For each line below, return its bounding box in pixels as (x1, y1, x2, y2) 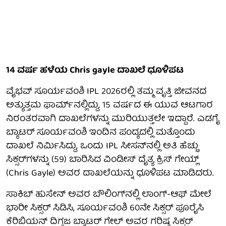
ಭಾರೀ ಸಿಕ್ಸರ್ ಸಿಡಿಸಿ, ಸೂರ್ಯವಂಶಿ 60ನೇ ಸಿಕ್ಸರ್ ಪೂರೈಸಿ (6, 200, 204, 216)
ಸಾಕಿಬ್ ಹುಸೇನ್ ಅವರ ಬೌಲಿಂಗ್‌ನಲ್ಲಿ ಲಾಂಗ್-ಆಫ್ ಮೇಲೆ (6, 187, 211, 203)
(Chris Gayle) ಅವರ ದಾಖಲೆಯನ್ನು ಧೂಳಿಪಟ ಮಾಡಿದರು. (6, 165, 214, 182)
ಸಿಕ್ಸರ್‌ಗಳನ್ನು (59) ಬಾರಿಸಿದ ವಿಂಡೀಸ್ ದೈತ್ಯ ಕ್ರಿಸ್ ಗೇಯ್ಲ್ (6, 152, 199, 168)
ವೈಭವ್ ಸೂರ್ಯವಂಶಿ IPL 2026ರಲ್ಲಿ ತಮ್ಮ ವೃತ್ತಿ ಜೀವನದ (6, 84, 206, 100)
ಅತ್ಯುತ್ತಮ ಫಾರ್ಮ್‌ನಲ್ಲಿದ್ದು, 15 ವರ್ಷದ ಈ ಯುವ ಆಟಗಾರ (6, 97, 213, 114)
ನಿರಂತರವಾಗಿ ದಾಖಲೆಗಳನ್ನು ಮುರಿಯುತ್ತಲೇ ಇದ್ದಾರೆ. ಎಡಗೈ (6, 111, 219, 127)
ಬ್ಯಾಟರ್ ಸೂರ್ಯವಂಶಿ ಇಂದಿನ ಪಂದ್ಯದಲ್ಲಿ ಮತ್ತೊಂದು (6, 125, 195, 141)
